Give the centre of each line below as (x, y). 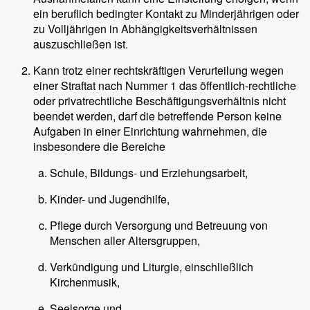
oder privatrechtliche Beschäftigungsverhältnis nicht (159, 101)
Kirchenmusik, (85, 282)
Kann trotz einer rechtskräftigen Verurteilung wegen (158, 71)
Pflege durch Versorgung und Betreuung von (159, 226)
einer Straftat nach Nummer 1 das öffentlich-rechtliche (165, 86)
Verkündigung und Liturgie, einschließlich (152, 267)
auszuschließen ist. (81, 44)
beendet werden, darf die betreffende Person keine (157, 116)
